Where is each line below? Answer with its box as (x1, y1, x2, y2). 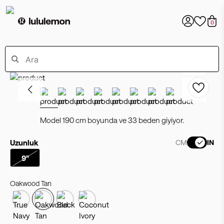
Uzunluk (10, 138, 38, 147)
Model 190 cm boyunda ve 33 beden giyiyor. (40, 115, 184, 124)
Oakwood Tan (10, 179, 51, 187)
